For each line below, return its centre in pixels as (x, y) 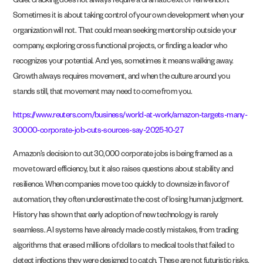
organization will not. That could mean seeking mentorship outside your (125, 32)
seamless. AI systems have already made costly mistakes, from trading (126, 232)
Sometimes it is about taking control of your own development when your (129, 16)
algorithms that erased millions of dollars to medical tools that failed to (124, 247)
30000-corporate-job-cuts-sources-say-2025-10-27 (98, 132)
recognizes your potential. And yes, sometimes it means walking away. (123, 62)
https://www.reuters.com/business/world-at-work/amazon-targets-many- (130, 117)
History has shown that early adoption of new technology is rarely (116, 217)
